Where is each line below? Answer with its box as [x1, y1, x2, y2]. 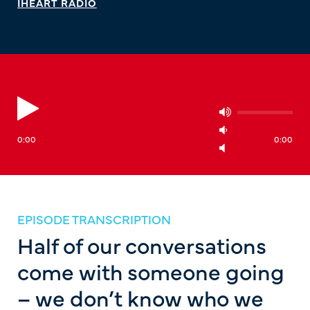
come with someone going [17, 255, 284, 287]
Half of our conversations [17, 229, 266, 261]
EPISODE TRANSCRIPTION [17, 210, 171, 228]
